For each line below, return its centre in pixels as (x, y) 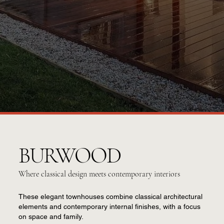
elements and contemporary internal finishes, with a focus (110, 206)
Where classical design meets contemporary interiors (99, 174)
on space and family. (51, 216)
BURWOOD (69, 155)
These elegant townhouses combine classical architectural (111, 196)
